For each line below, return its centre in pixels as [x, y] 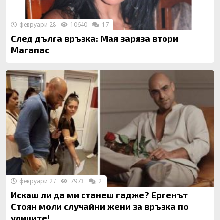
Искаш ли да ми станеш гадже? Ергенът [99, 195]
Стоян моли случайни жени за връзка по [100, 206]
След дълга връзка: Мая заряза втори [95, 38]
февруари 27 [37, 181]
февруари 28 [37, 24]
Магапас [30, 49]
